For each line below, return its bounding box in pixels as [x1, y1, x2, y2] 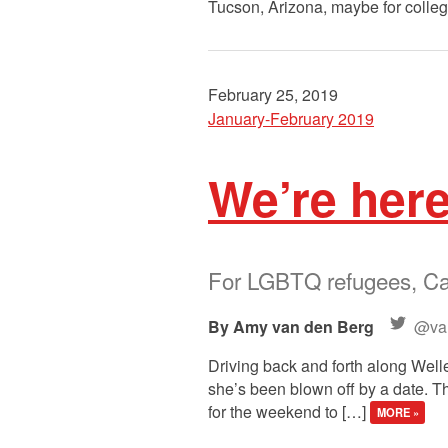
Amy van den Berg [233, 314, 374, 338]
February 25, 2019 [208, 82, 338, 106]
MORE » [376, 404, 419, 421]
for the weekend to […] [208, 399, 370, 423]
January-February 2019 [208, 106, 374, 130]
